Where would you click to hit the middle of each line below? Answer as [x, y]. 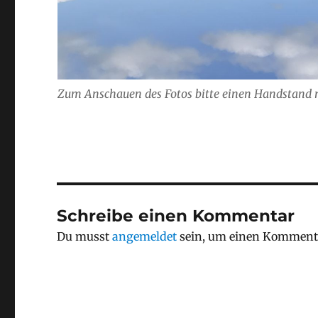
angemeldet [145, 237]
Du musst [85, 237]
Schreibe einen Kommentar [176, 216]
